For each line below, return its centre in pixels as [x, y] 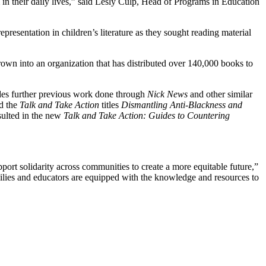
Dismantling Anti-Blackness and [180, 104]
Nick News [167, 94]
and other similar [220, 94]
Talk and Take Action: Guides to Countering [147, 115]
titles [110, 104]
